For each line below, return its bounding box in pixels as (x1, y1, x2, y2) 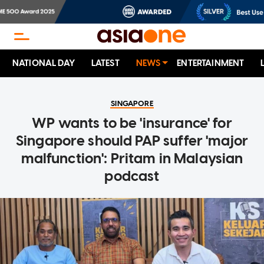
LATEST (91, 58, 120, 69)
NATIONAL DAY (12, 58, 75, 69)
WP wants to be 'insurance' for (32, 114, 232, 132)
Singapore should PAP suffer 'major (15, 132, 249, 150)
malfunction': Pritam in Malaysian (21, 150, 243, 167)
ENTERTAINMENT (177, 58, 245, 69)
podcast (104, 167, 160, 185)
